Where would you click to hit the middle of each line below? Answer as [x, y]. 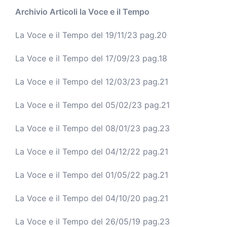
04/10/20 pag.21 [137, 198]
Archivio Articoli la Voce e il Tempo [82, 11]
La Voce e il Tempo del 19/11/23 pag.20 [91, 35]
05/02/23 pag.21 [138, 105]
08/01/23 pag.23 [138, 128]
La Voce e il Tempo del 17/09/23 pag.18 [91, 58]
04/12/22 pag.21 [137, 151]
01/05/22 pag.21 [137, 175]
